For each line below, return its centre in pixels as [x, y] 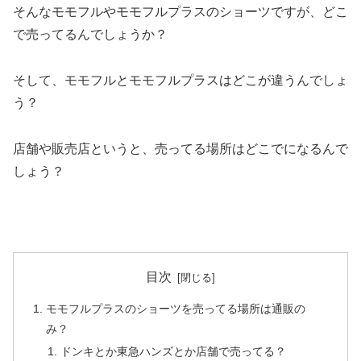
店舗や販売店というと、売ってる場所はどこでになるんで [180, 148]
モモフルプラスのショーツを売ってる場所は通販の [176, 309]
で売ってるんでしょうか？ [90, 35]
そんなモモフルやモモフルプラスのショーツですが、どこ [180, 12]
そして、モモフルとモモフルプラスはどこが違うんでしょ [180, 81]
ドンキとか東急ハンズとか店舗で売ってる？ [173, 351]
